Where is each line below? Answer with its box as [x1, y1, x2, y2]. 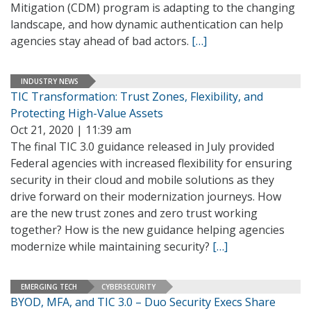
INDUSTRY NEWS [21, 76, 78, 86]
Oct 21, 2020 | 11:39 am [10, 122, 131, 137]
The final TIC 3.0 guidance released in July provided [10, 139, 274, 154]
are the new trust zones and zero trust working [10, 205, 258, 221]
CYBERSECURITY [101, 281, 155, 292]
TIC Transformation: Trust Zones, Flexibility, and [10, 89, 263, 104]
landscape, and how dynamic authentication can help [10, 17, 283, 32]
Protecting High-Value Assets [10, 106, 163, 121]
